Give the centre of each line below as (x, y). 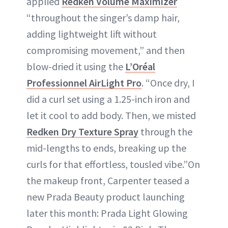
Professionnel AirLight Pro (84, 82)
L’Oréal (140, 66)
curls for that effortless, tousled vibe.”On (113, 164)
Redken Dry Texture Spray (82, 131)
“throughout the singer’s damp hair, (103, 17)
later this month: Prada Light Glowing (107, 213)
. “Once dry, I (168, 82)
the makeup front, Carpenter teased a (108, 180)
